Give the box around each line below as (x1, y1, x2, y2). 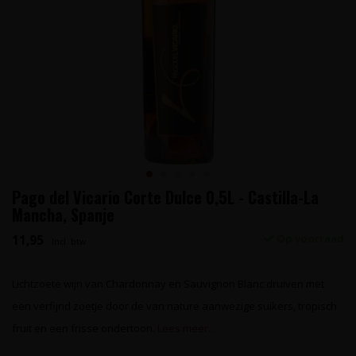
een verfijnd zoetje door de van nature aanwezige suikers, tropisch (12, 299, 337, 313)
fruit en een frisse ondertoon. (12, 321, 157, 335)
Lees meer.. (157, 321, 213, 335)
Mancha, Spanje (12, 203, 114, 226)
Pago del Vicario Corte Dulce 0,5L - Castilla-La (12, 185, 319, 209)
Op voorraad (274, 231, 344, 246)
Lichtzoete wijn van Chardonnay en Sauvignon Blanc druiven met (12, 277, 324, 291)
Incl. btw (52, 236, 86, 247)
